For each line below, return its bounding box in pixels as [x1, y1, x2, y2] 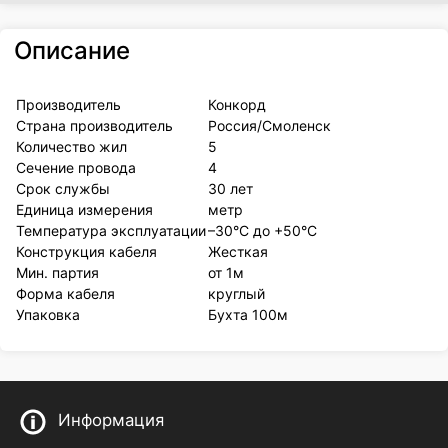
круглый [208, 285, 266, 303]
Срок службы [16, 180, 111, 198]
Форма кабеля [16, 285, 116, 303]
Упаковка [16, 306, 81, 324]
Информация [57, 410, 164, 431]
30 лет [208, 180, 254, 198]
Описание [14, 36, 131, 66]
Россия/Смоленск [208, 117, 332, 135]
